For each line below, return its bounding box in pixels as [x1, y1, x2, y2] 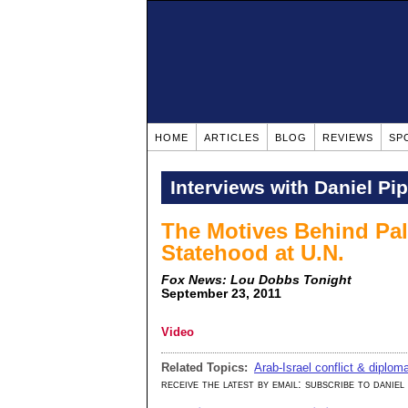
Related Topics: [161, 360, 248, 374]
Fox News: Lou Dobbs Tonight [161, 272, 352, 287]
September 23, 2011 [161, 286, 281, 301]
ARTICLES [204, 132, 260, 143]
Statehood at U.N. [161, 240, 344, 265]
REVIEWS [322, 132, 373, 143]
